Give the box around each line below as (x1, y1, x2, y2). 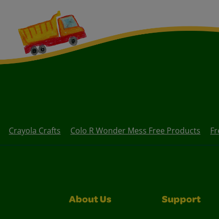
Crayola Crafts (9, 125, 61, 136)
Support (162, 195, 201, 205)
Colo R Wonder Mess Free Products (70, 125, 200, 136)
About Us (69, 195, 111, 205)
